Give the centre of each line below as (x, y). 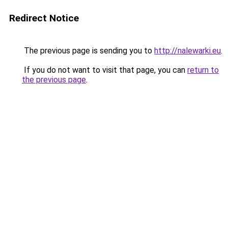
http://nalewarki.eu (188, 51)
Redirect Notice (44, 18)
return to (203, 70)
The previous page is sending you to (88, 51)
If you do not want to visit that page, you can (105, 70)
